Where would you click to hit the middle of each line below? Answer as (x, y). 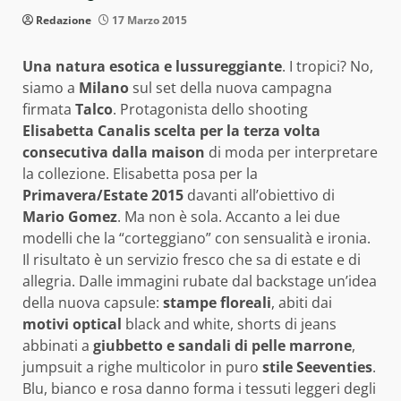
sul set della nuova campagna (230, 87)
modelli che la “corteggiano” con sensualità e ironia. (196, 238)
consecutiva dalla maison (114, 152)
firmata (49, 109)
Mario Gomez (70, 216)
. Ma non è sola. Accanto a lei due (229, 216)
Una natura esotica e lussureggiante (152, 66)
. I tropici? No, (328, 66)
